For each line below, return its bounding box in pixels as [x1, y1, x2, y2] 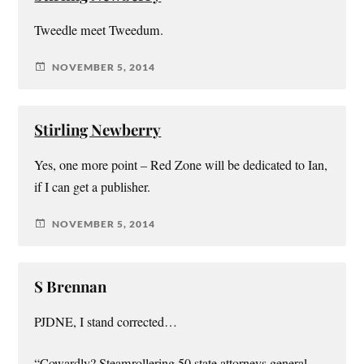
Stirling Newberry [34, 119, 162, 141]
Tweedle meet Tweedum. [34, 21, 164, 40]
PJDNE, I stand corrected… [34, 313, 178, 331]
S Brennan [34, 276, 107, 297]
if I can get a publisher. [34, 178, 151, 197]
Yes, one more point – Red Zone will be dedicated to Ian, [34, 156, 328, 175]
